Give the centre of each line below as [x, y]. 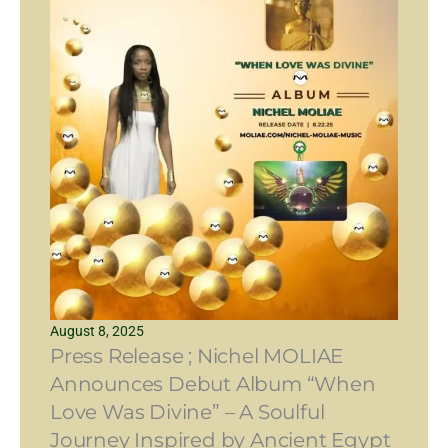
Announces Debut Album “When [213, 383]
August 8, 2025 [97, 330]
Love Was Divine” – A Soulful [187, 411]
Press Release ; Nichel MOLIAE [197, 355]
